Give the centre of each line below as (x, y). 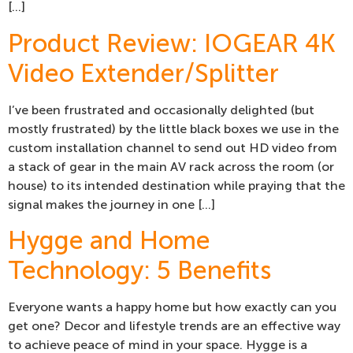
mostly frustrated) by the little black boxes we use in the (173, 128)
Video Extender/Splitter (143, 73)
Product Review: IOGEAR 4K (172, 43)
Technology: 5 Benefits (139, 271)
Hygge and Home (109, 241)
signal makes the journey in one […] (111, 204)
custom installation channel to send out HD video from (173, 147)
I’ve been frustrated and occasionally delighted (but (161, 110)
